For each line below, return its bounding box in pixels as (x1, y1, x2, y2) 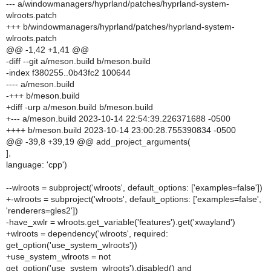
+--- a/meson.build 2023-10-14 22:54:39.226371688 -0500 (6, 114, 230, 123)
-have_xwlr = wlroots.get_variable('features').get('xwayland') (6, 217, 235, 227)
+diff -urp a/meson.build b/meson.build (6, 102, 153, 112)
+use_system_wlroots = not (6, 252, 111, 261)
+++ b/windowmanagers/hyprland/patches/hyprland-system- (6, 22, 235, 31)
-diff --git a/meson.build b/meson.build (6, 56, 151, 66)
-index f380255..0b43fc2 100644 (6, 68, 131, 77)
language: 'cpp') (6, 160, 67, 169)
